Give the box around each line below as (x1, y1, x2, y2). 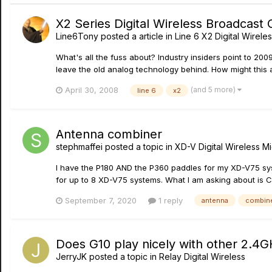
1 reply (156, 195, 183, 205)
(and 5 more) (191, 84, 237, 94)
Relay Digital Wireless (159, 251, 245, 262)
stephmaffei (56, 141, 103, 152)
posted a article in (98, 31, 175, 41)
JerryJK (56, 251, 87, 262)
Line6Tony (56, 31, 98, 41)
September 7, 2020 (65, 195, 137, 205)
